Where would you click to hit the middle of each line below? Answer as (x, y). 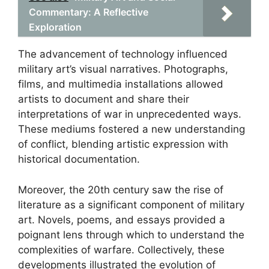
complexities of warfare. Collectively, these (121, 249)
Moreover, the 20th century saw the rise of (121, 189)
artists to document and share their (104, 99)
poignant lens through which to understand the (131, 234)
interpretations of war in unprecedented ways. (130, 114)
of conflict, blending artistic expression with (123, 144)
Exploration (55, 27)
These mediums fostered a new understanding (131, 129)
